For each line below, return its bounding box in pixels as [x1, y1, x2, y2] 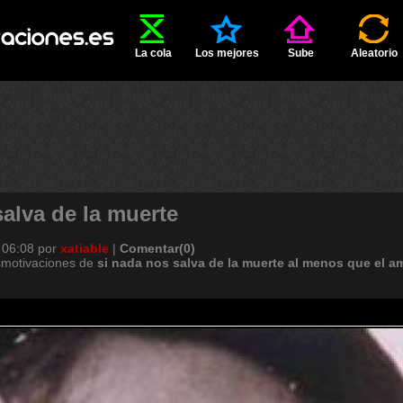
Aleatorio [351, 47, 398, 59]
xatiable [60, 241, 109, 255]
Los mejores [194, 47, 259, 59]
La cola [134, 47, 172, 59]
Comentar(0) [120, 241, 195, 255]
